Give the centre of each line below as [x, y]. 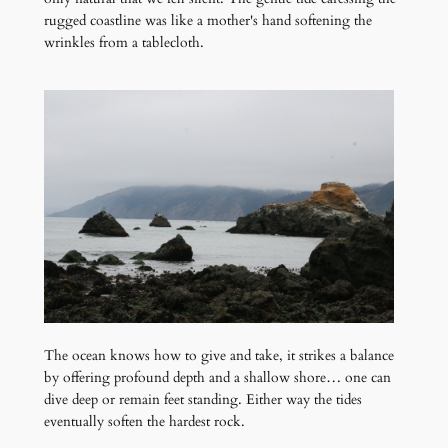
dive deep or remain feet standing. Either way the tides [202, 399]
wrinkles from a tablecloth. [123, 42]
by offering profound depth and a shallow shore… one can [217, 377]
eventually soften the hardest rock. [144, 421]
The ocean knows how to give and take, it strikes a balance [218, 355]
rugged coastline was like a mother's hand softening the [207, 20]
